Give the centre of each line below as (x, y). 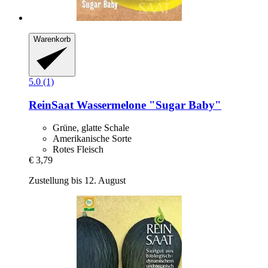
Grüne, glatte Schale (91, 128)
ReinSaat (51, 105)
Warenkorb (52, 39)
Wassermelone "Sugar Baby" (147, 105)
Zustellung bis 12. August (77, 181)
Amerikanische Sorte (92, 139)
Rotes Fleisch (78, 150)
